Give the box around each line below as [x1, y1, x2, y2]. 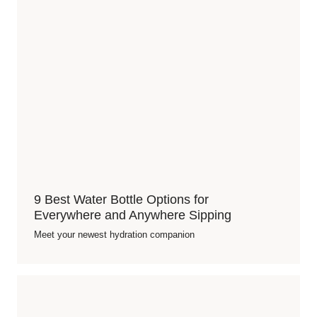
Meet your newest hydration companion [34, 229, 195, 240]
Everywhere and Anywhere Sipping [34, 208, 231, 222]
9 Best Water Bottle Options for [34, 192, 209, 207]
